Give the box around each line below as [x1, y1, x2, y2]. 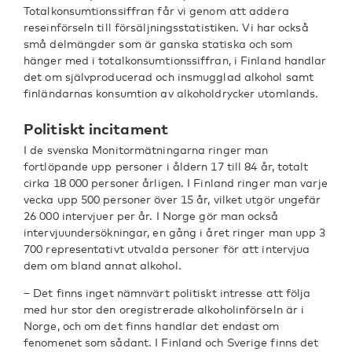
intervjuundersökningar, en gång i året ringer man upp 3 [24, 225, 326, 239]
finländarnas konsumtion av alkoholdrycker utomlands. [24, 86, 319, 100]
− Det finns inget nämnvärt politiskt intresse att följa [24, 286, 311, 299]
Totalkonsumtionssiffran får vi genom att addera [24, 4, 289, 17]
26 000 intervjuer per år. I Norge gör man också [24, 209, 278, 222]
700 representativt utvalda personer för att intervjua [24, 242, 310, 255]
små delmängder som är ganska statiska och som [24, 37, 293, 50]
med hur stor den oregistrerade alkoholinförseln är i [24, 302, 305, 316]
